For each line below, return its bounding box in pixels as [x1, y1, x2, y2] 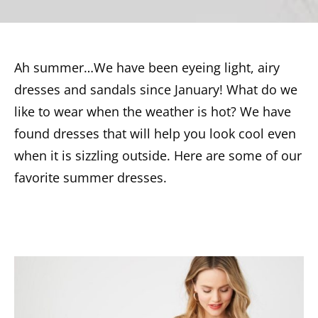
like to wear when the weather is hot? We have [14, 103, 291, 120]
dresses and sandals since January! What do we [14, 81, 297, 98]
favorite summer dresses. [14, 169, 167, 186]
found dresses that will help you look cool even [14, 125, 296, 142]
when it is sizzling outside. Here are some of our [14, 147, 302, 164]
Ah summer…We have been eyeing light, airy [14, 59, 280, 76]
